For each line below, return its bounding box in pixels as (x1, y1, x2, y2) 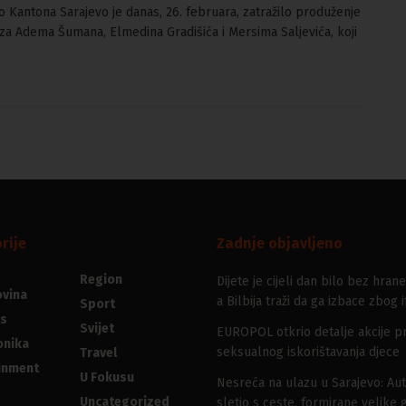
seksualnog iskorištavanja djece (217, 344, 400, 361)
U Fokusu (79, 370, 134, 386)
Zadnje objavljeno (217, 235, 343, 253)
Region (79, 272, 122, 288)
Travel (79, 345, 117, 362)
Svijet (79, 321, 114, 337)
